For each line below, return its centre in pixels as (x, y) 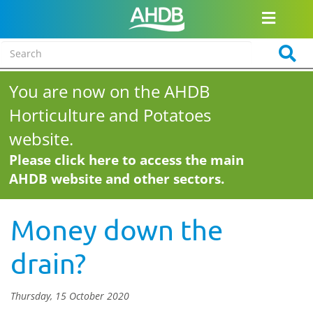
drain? (48, 263)
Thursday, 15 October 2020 (70, 296)
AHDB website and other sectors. (117, 179)
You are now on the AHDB (110, 91)
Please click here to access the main (127, 160)
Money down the (117, 230)
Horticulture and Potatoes (110, 115)
